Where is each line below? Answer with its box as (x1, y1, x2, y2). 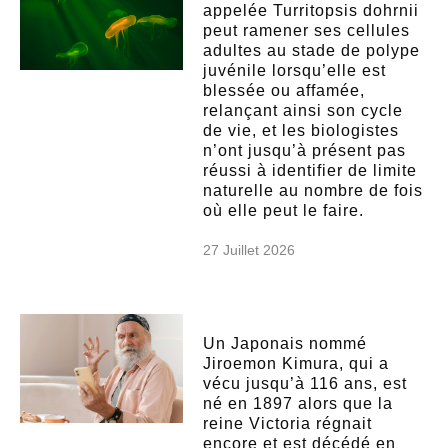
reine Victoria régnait (203, 414, 373, 432)
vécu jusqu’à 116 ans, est (203, 374, 408, 392)
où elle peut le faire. (203, 201, 365, 219)
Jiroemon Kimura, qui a (203, 354, 390, 372)
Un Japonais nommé (203, 334, 368, 352)
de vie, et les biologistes (203, 121, 400, 139)
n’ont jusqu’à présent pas (203, 141, 407, 159)
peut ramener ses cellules (203, 21, 411, 39)
